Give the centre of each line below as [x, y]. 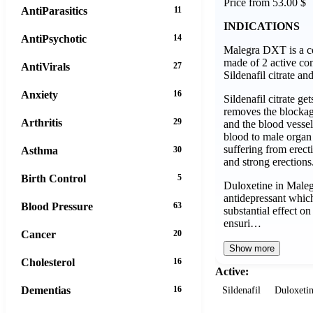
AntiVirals [45, 66]
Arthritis [42, 122]
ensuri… [242, 223]
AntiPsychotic [54, 38]
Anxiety [39, 94]
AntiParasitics [54, 10]
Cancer [38, 234]
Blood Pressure [57, 206]
